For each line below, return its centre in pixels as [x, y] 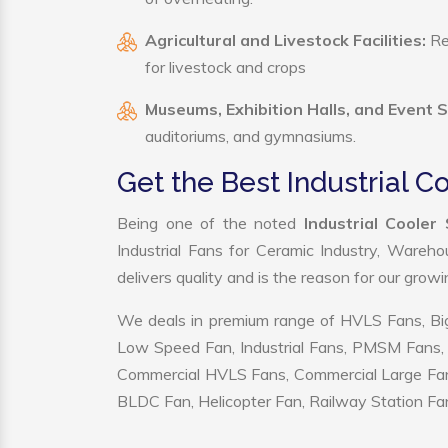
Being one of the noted [210, 223]
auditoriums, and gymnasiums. [250, 136]
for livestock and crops [225, 67]
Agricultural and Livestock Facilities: [285, 40]
